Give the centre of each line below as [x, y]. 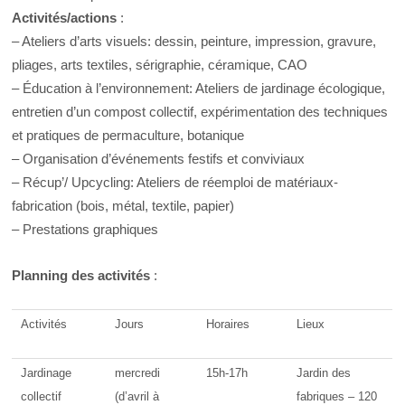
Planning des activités [81, 275]
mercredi [138, 372]
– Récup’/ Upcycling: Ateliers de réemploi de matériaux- [175, 183]
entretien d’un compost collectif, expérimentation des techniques [200, 112]
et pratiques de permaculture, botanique [128, 136]
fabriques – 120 [337, 396]
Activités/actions [65, 18]
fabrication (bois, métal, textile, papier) [123, 206]
